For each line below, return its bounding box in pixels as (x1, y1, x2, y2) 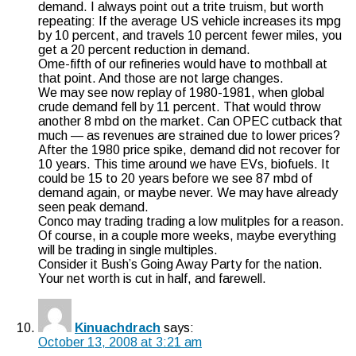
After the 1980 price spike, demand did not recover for (38, 142, 340, 157)
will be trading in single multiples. (38, 242, 218, 257)
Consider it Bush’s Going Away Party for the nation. (38, 257, 323, 271)
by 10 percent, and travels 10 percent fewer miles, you (38, 28, 342, 42)
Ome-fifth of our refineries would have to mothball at (38, 56, 327, 71)
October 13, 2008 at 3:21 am (38, 335, 202, 349)
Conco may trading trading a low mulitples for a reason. (38, 214, 344, 228)
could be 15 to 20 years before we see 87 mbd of (38, 171, 312, 185)
